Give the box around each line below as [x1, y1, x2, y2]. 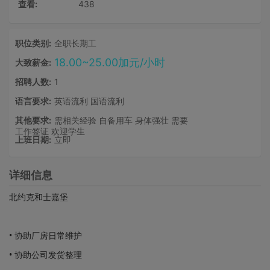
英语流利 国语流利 [54, 96, 124, 106]
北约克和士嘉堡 [9, 191, 68, 202]
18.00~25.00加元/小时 [54, 56, 165, 69]
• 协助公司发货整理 [9, 249, 82, 260]
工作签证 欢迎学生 [15, 126, 85, 136]
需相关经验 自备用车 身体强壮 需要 [54, 115, 188, 125]
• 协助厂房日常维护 [9, 230, 82, 241]
